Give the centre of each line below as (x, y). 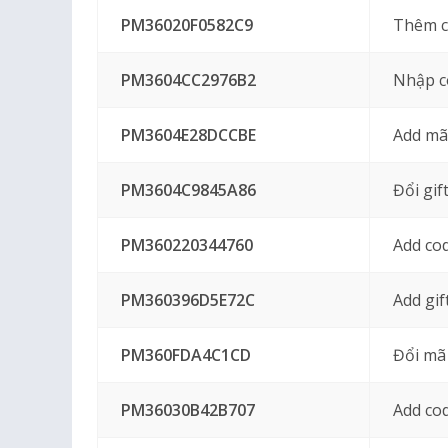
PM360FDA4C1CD (185, 355)
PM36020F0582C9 (186, 25)
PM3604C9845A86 (188, 190)
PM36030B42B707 (187, 410)
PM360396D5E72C (187, 300)
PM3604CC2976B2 (188, 80)
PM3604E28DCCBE (188, 135)
